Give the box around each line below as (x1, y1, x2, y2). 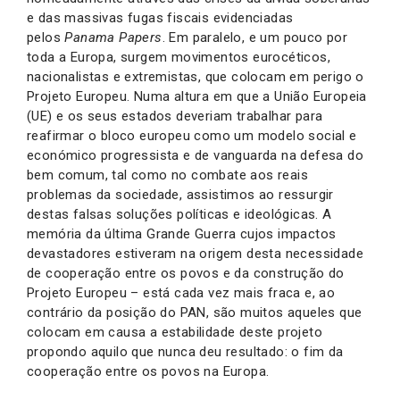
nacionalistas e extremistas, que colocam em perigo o (27, 69, 364, 85)
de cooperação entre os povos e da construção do (27, 265, 345, 281)
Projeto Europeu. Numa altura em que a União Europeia (27, 88, 367, 104)
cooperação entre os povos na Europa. (27, 363, 270, 379)
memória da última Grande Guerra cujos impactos (27, 226, 337, 242)
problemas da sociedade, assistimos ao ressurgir (27, 187, 334, 203)
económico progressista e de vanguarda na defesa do (27, 147, 363, 163)
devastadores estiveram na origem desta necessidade (27, 246, 363, 262)
